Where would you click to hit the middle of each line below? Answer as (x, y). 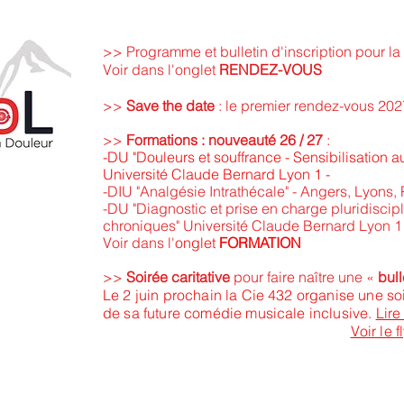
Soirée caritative (178, 277)
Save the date (170, 106)
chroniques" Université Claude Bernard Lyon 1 (252, 225)
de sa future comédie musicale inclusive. (239, 313)
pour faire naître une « (304, 277)
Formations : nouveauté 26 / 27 (225, 140)
